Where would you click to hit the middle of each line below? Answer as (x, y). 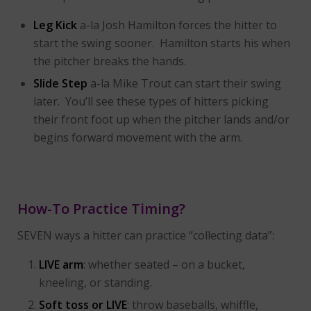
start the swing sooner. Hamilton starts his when (162, 43)
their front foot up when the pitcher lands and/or (161, 120)
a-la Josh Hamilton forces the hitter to (177, 25)
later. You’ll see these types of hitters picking (151, 102)
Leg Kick (55, 25)
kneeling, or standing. (95, 283)
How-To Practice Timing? (101, 209)
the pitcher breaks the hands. (110, 61)
